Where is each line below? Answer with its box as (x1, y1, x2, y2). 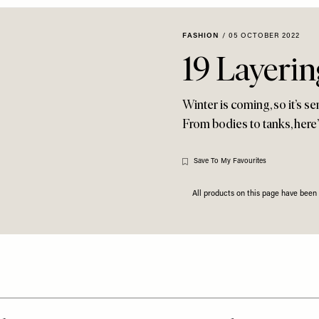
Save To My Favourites (194, 157, 266, 165)
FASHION (182, 32, 219, 40)
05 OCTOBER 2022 (229, 32, 300, 40)
